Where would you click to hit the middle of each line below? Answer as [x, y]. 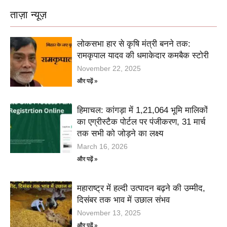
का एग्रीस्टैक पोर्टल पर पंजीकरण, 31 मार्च [142, 122]
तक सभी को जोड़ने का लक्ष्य [120, 134]
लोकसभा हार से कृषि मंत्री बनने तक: [134, 44]
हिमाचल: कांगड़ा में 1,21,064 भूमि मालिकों [143, 110]
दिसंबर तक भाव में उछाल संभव [124, 200]
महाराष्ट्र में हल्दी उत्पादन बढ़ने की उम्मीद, [141, 188]
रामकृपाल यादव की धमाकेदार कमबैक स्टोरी [143, 56]
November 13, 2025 [109, 213]
